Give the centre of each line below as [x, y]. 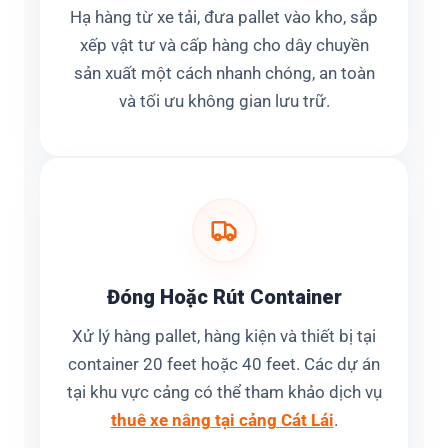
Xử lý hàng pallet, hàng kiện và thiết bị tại [224, 337]
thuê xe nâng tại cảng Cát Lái [222, 421]
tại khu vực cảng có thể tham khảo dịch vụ [224, 393]
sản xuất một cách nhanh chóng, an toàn [224, 74]
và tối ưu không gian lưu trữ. [224, 102]
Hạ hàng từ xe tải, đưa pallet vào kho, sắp [224, 18]
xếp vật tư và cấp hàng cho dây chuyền [224, 46]
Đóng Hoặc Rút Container [224, 297]
